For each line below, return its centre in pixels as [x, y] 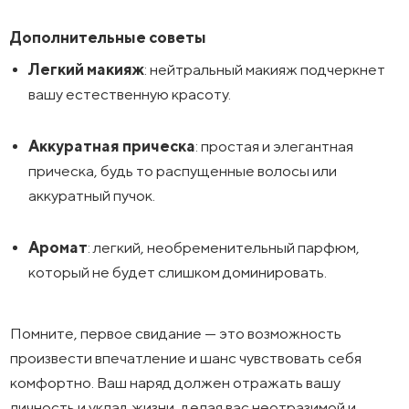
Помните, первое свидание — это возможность [176, 333]
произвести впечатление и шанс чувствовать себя [186, 357]
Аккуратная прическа [112, 146]
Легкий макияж [87, 69]
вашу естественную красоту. [130, 94]
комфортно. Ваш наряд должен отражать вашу [176, 382]
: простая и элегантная [275, 146]
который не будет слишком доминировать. [178, 272]
